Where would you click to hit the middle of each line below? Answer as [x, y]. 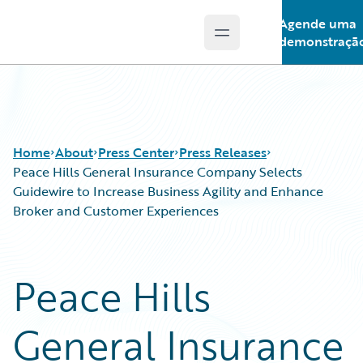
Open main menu [274, 41]
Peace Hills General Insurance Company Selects [158, 172]
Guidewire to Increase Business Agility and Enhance [168, 191]
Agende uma [317, 23]
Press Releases [223, 152]
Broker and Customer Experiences [116, 211]
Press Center [136, 152]
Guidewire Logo [79, 41]
